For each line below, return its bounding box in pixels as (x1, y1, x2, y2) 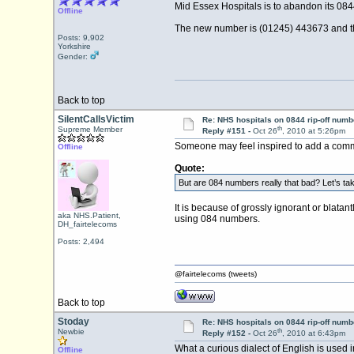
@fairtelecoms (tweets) (174, 269, 257, 278)
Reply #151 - (201, 126, 253, 136)
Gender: (57, 52, 90, 61)
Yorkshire (57, 42, 91, 51)
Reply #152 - (201, 329, 253, 338)
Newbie (57, 327, 85, 336)
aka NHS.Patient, (57, 211, 121, 220)
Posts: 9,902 (57, 33, 104, 42)
